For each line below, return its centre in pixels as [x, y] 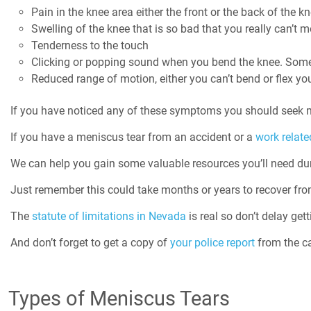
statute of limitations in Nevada [109, 217]
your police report [211, 243]
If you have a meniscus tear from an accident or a [132, 137]
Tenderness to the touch [91, 46]
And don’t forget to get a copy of [89, 243]
